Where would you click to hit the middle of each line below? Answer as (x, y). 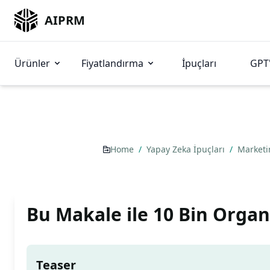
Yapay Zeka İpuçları (187, 149)
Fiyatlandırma (112, 63)
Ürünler (32, 63)
